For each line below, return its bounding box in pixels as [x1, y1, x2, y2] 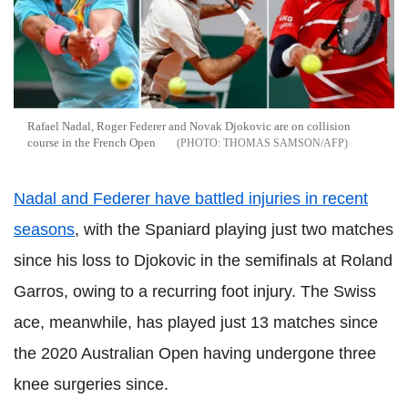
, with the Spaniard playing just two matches [75, 219, 393, 239]
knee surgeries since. [14, 374, 168, 393]
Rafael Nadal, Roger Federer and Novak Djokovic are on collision [27, 118, 351, 133]
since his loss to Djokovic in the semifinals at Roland [14, 250, 393, 270]
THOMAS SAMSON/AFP [223, 136, 344, 149]
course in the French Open [27, 135, 156, 149]
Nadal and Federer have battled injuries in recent [14, 189, 368, 208]
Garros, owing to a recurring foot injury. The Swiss [14, 281, 376, 301]
